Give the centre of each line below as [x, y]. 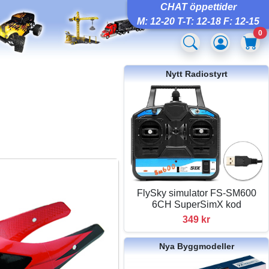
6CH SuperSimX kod [196, 204]
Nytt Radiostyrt [196, 74]
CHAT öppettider [198, 7]
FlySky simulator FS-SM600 [196, 193]
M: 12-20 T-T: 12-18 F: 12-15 [198, 21]
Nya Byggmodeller [196, 246]
